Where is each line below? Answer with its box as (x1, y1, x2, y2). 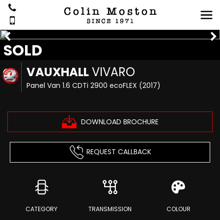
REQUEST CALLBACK (86, 146, 151, 157)
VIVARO (89, 64, 136, 80)
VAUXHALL (27, 64, 89, 80)
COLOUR (166, 205, 191, 213)
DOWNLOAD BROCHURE (81, 116, 159, 127)
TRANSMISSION (88, 205, 132, 213)
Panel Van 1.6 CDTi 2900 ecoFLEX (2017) (27, 81, 161, 90)
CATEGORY (26, 205, 58, 213)
